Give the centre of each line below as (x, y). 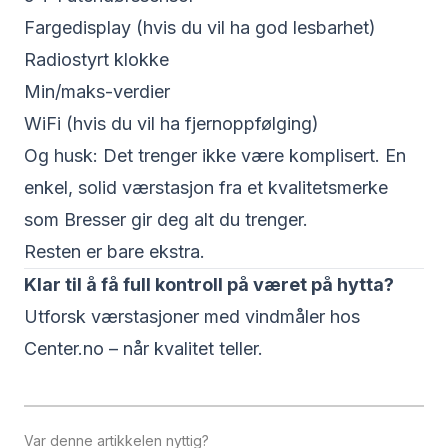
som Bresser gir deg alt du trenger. (166, 219)
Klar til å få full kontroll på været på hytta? (209, 284)
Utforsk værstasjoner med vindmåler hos (192, 316)
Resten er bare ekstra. (114, 251)
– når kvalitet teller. (183, 348)
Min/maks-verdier (97, 91)
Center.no (64, 348)
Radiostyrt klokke (96, 59)
